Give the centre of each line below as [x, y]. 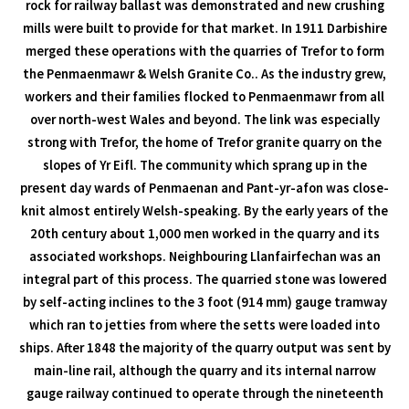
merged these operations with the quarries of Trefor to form [204, 51]
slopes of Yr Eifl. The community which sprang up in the [204, 165]
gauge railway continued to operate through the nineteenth [204, 393]
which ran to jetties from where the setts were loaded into [204, 325]
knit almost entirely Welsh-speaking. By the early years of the [204, 210]
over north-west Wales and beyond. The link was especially [204, 119]
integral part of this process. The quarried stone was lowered [204, 279]
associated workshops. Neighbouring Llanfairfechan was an [204, 256]
